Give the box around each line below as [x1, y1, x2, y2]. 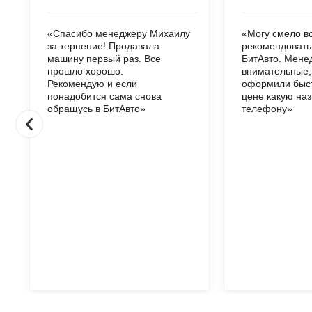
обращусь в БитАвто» [47, 103, 146, 114]
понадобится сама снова [47, 91, 162, 102]
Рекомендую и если [47, 78, 137, 89]
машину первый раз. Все [47, 53, 161, 64]
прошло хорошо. [47, 65, 123, 77]
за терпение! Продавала [47, 40, 159, 52]
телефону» [242, 103, 292, 114]
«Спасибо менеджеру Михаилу [47, 28, 190, 39]
